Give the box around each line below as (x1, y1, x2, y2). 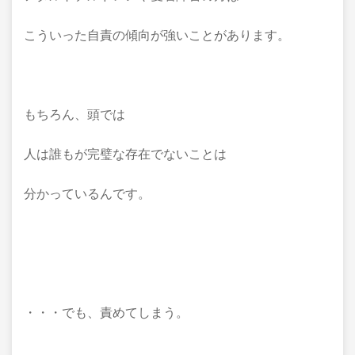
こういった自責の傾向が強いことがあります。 (24, 29, 290, 42)
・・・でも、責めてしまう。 (24, 306, 189, 319)
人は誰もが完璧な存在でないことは (24, 147, 227, 161)
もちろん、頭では (24, 108, 125, 121)
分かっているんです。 (24, 187, 151, 200)
